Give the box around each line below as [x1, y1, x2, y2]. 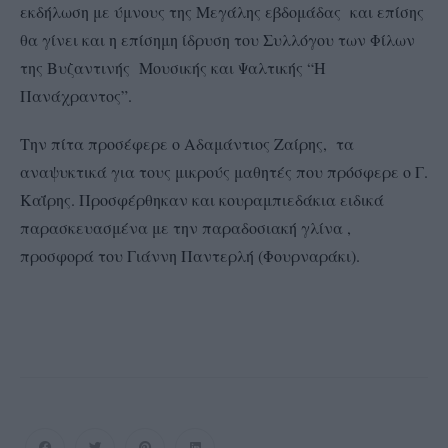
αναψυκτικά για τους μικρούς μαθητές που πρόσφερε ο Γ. [20, 161, 428, 182]
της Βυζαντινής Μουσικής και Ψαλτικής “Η [20, 57, 326, 78]
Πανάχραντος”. [20, 85, 132, 106]
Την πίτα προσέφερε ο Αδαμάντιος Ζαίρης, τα [20, 133, 354, 154]
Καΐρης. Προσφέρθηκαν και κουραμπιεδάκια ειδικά [20, 189, 384, 210]
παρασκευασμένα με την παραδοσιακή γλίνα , [20, 217, 351, 238]
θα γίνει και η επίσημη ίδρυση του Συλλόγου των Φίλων [20, 29, 415, 50]
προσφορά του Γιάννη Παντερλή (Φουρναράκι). [20, 245, 365, 266]
